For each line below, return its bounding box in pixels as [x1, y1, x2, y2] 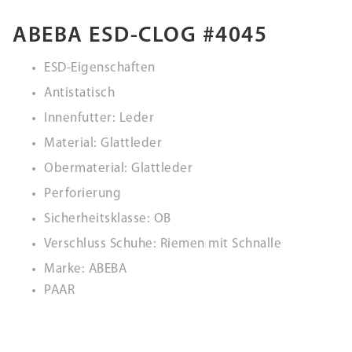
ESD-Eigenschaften [44, 61, 156, 75]
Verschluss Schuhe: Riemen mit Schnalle [44, 237, 281, 251]
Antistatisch [44, 86, 115, 100]
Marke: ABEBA [44, 262, 126, 276]
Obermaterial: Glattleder [44, 162, 192, 175]
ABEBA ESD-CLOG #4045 [13, 25, 267, 47]
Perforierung [44, 187, 121, 200]
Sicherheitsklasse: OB [44, 212, 171, 225]
